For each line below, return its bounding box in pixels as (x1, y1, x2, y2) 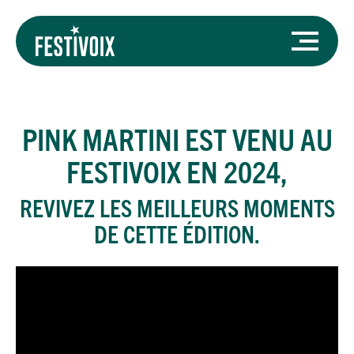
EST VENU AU (179, 119, 333, 156)
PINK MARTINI (21, 119, 179, 156)
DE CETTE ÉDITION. (94, 219, 260, 248)
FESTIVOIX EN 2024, (66, 152, 288, 189)
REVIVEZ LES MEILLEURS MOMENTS (19, 193, 335, 222)
